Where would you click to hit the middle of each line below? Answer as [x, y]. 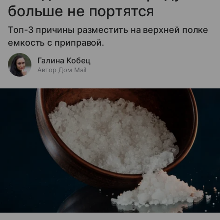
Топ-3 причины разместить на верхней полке [108, 30]
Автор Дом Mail [62, 70]
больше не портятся [81, 11]
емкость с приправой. [56, 43]
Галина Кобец [64, 61]
